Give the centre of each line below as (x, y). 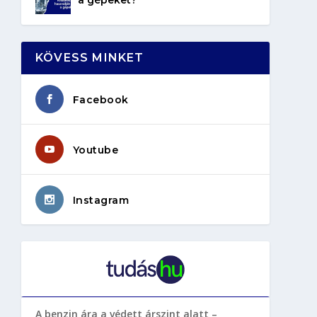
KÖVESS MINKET (90, 57)
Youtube (96, 150)
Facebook (100, 99)
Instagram (101, 200)
